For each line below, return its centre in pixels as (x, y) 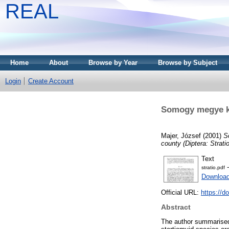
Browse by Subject (188, 63)
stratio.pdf (213, 168)
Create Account (51, 81)
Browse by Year (113, 63)
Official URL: (181, 193)
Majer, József (181, 135)
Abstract (176, 207)
